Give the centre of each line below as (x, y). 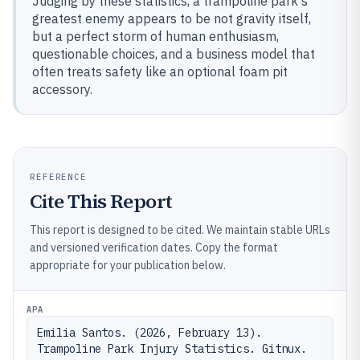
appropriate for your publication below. (128, 265)
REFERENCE (59, 177)
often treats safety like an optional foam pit (160, 72)
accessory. (62, 89)
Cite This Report (101, 201)
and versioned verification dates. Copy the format (154, 247)
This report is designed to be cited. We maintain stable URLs (180, 230)
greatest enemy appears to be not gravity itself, (172, 18)
